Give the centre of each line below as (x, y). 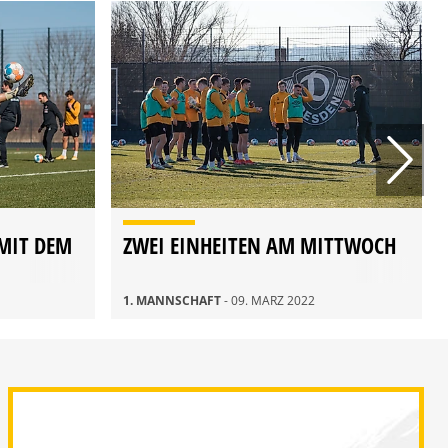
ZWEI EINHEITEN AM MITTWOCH (259, 245)
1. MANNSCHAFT (173, 301)
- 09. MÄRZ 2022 (269, 301)
